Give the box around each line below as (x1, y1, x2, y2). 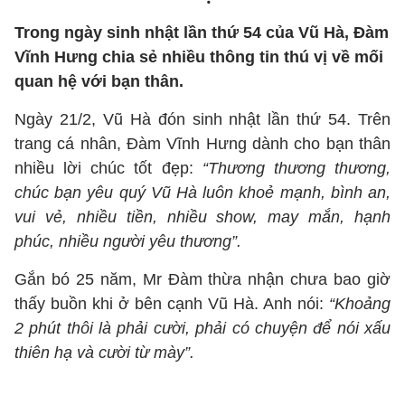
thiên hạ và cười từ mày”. (14, 344, 194, 362)
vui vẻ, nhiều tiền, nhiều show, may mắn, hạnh (14, 208, 391, 226)
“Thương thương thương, (202, 159, 391, 177)
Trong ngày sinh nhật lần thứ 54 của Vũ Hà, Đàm (14, 24, 389, 42)
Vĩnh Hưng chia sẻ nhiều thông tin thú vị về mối (14, 48, 383, 66)
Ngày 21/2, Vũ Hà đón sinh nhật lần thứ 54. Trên (14, 110, 391, 128)
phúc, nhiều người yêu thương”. (14, 232, 241, 250)
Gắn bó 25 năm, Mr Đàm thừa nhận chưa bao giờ (14, 270, 391, 288)
